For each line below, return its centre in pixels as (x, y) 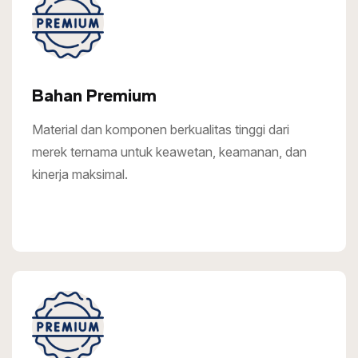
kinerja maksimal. (80, 174)
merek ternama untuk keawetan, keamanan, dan (169, 152)
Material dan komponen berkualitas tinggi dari (161, 129)
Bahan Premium (94, 95)
